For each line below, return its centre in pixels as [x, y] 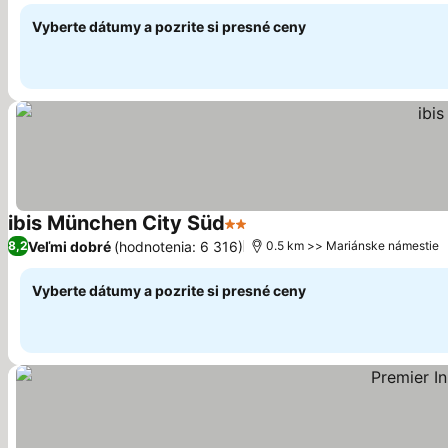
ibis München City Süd [116, 223]
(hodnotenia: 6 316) [178, 246]
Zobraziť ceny [302, 234]
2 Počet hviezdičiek [298, 234]
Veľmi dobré [69, 246]
